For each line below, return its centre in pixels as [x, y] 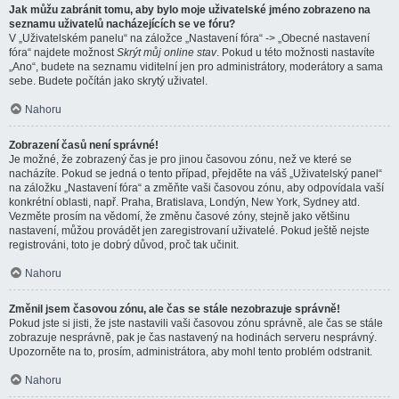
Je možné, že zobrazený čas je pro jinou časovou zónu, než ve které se [180, 159]
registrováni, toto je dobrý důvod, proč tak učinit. [124, 245]
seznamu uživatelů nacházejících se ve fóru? [122, 24]
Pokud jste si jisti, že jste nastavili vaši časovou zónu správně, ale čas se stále [196, 323]
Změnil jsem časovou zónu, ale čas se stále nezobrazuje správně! [175, 309]
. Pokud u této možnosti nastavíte [296, 53]
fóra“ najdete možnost [63, 53]
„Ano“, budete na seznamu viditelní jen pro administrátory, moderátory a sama [196, 67]
